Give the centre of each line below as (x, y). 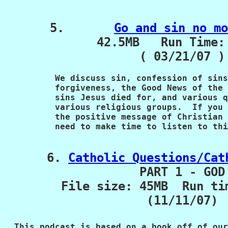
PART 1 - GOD (182, 172)
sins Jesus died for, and (91, 97)
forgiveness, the (70, 88)
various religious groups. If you (113, 107)
